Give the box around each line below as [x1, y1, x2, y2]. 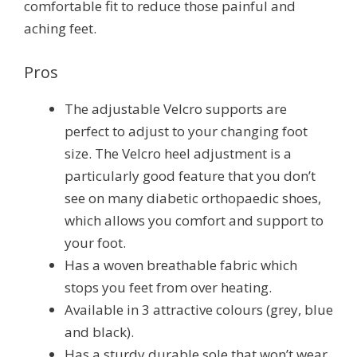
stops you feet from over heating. [65, 278, 272, 297]
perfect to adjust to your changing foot [65, 122, 308, 141]
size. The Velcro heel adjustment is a [65, 144, 292, 163]
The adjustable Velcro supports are [65, 100, 287, 119]
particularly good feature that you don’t [65, 167, 316, 186]
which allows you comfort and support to [65, 211, 324, 230]
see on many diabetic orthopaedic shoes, [65, 189, 321, 208]
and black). [65, 323, 134, 342]
